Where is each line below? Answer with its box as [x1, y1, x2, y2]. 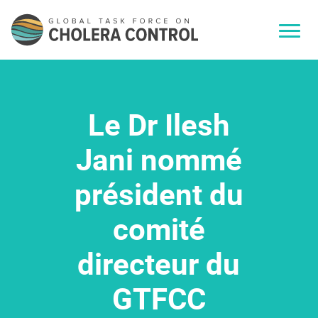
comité [112, 209, 205, 249]
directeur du [77, 243, 241, 284]
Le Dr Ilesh [87, 104, 230, 145]
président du [74, 174, 243, 214]
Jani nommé [75, 139, 242, 180]
